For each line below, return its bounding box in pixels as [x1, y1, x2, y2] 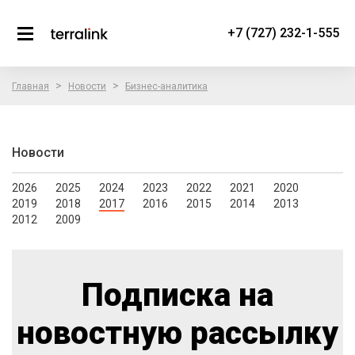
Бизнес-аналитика [125, 81, 208, 92]
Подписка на [82, 277, 273, 314]
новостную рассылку [17, 315, 338, 352]
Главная [12, 81, 49, 92]
